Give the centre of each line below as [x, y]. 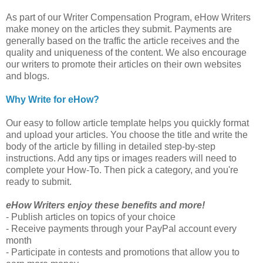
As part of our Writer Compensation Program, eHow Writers [128, 18]
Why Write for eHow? [53, 100]
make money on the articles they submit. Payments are [119, 29]
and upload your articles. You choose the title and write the [127, 135]
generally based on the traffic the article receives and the [123, 41]
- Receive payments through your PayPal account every [121, 229]
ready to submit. [39, 182]
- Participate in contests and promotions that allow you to [123, 252]
